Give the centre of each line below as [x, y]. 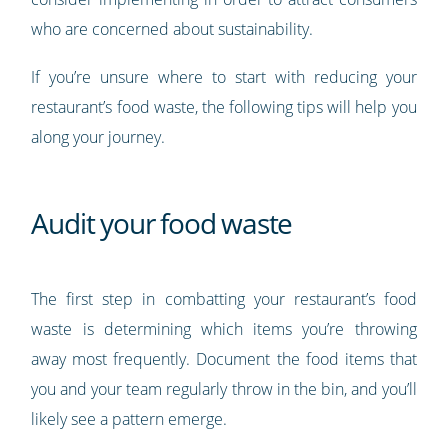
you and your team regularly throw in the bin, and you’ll [224, 389]
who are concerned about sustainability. [172, 29]
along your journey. [98, 137]
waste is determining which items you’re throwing [224, 329]
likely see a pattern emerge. [129, 419]
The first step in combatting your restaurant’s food [224, 299]
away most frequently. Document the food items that [224, 359]
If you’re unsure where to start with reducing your [224, 77]
